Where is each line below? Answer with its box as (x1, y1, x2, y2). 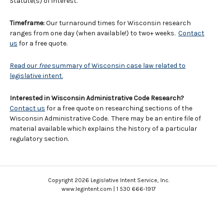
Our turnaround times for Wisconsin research (46, 19, 191, 27)
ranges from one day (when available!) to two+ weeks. (10, 29, 178, 37)
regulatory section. (10, 135, 69, 143)
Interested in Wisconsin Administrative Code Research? (10, 94, 186, 102)
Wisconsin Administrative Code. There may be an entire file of (10, 114, 201, 123)
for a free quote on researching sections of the (45, 104, 192, 112)
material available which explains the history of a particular (10, 124, 197, 133)
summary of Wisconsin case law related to (50, 62, 186, 70)
